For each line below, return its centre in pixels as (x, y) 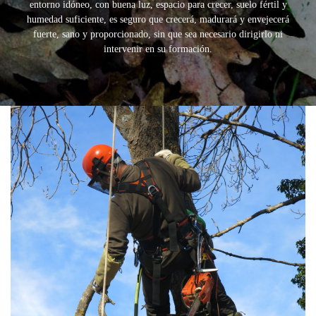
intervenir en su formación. (158, 49)
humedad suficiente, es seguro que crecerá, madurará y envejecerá (158, 19)
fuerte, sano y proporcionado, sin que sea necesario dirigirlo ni (158, 34)
